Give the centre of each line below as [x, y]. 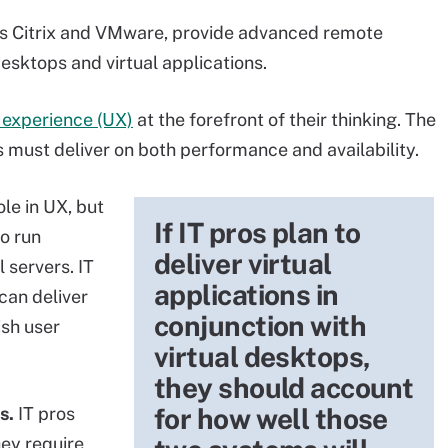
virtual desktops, [262, 356]
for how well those [271, 418]
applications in [246, 294]
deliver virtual [243, 263]
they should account [284, 387]
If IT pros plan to [257, 232]
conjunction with [260, 325]
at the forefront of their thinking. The [284, 119]
